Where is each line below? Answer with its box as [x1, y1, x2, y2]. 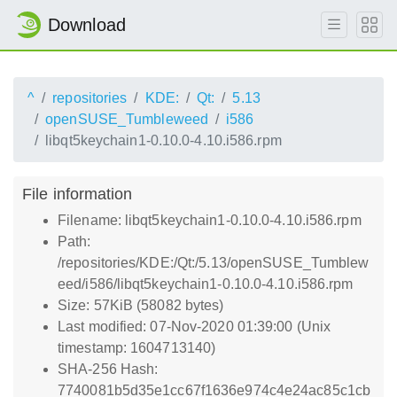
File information [22, 184, 133, 203]
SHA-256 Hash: [58, 362, 159, 377]
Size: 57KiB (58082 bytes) [58, 298, 224, 313]
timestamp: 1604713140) [58, 340, 216, 355]
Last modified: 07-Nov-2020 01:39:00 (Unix [58, 319, 331, 334]
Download [48, 15, 126, 35]
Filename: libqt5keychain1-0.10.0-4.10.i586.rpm [58, 213, 362, 228]
